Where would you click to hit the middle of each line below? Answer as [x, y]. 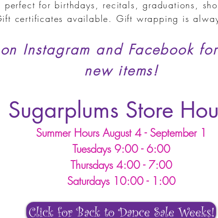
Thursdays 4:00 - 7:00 [121, 165]
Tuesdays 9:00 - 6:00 [121, 149]
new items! [121, 70]
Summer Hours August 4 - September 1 [121, 133]
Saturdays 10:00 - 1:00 [121, 181]
